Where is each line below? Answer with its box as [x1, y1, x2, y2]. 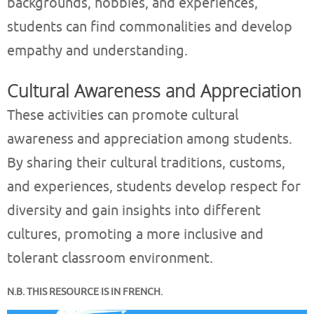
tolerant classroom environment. [7, 250, 213, 268]
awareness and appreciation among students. [7, 130, 292, 149]
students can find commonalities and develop [7, 18, 292, 36]
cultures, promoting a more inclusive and [7, 226, 264, 244]
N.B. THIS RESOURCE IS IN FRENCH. [7, 286, 163, 299]
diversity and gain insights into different [7, 202, 261, 220]
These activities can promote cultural [7, 107, 238, 125]
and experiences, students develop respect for [7, 178, 301, 196]
